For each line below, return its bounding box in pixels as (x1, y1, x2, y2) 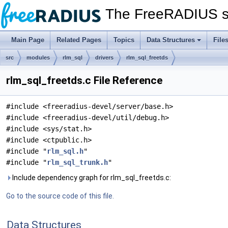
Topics (113, 36, 134, 44)
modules (26, 54, 50, 61)
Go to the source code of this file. (6, 192, 114, 200)
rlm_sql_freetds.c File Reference (6, 74, 162, 87)
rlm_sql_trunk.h (47, 158, 108, 166)
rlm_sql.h (47, 147, 83, 155)
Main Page (11, 36, 44, 44)
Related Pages (56, 36, 101, 44)
